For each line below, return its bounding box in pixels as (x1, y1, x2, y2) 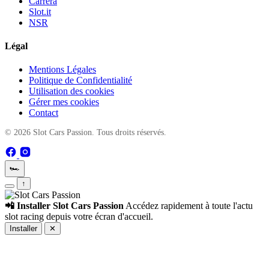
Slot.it (29, 6, 51, 17)
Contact (29, 107, 58, 118)
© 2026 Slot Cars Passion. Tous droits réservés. (5, 128, 166, 138)
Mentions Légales (29, 64, 96, 75)
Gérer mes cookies (29, 97, 99, 107)
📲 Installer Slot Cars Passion (5, 201, 124, 211)
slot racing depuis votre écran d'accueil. (5, 211, 153, 222)
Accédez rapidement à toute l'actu (125, 201, 253, 211)
